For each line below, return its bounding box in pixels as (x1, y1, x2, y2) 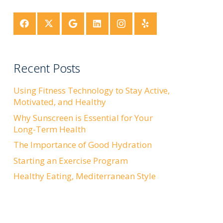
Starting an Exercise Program (13, 154, 128, 166)
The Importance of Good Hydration (13, 139, 152, 151)
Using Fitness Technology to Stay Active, (13, 85, 170, 97)
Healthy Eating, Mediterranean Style (13, 170, 156, 182)
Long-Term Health (13, 123, 86, 135)
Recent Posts (13, 60, 80, 77)
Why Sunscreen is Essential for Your (13, 111, 153, 123)
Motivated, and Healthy (13, 96, 106, 108)
